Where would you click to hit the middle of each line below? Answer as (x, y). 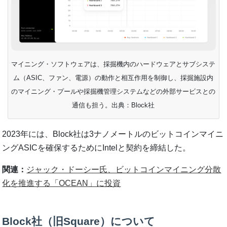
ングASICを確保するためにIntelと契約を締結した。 (97, 147)
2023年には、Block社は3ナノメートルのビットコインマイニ (113, 134)
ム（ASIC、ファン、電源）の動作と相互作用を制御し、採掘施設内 (113, 78)
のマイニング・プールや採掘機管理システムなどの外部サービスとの (113, 91)
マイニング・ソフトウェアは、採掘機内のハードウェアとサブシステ (113, 64)
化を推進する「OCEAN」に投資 (62, 183)
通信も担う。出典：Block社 (113, 105)
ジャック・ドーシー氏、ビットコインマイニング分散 (124, 169)
